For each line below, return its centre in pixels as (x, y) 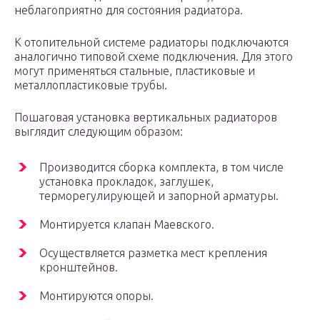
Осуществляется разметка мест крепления (153, 253)
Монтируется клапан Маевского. (127, 225)
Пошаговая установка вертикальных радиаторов (146, 117)
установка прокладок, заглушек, (126, 182)
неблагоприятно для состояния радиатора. (129, 10)
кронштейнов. (79, 267)
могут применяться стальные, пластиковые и (135, 71)
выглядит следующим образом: (99, 132)
